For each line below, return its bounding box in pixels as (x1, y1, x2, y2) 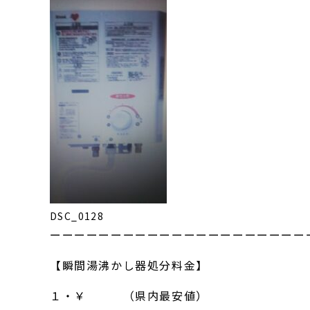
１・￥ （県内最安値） (50, 287, 208, 304)
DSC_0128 (50, 209, 104, 223)
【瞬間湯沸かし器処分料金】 (50, 257, 208, 273)
